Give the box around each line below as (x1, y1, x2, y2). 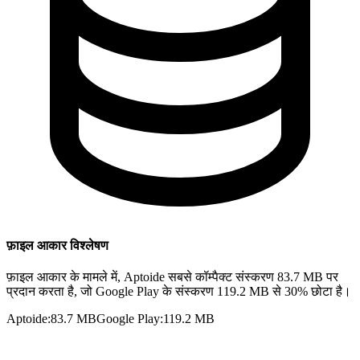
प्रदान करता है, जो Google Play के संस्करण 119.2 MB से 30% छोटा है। (6, 284, 351, 298)
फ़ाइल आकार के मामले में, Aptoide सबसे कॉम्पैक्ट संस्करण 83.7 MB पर (6, 269, 338, 284)
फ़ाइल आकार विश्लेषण (6, 238, 108, 252)
